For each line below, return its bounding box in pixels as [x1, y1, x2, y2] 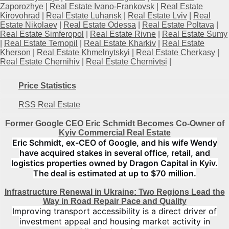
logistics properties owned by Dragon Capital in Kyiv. [11, 158, 218, 168]
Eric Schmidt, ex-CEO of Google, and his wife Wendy [12, 138, 217, 148]
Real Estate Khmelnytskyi [37, 48, 130, 57]
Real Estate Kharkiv [84, 39, 156, 48]
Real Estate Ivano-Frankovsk [50, 2, 154, 11]
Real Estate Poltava [142, 20, 214, 30]
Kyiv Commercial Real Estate [58, 128, 171, 137]
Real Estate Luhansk [46, 11, 122, 20]
